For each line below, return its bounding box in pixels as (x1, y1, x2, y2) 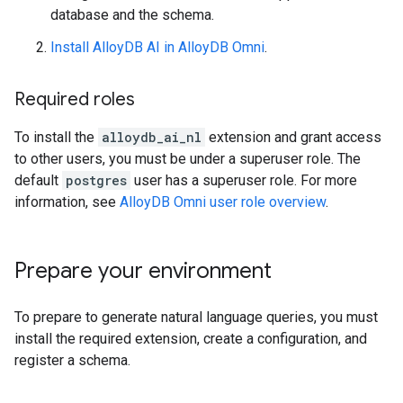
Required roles (14, 88, 135, 111)
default (14, 172, 62, 189)
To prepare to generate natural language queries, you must (14, 309, 378, 326)
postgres (66, 172, 127, 189)
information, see (14, 193, 120, 210)
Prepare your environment (14, 257, 272, 284)
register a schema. (14, 352, 130, 369)
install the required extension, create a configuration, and (14, 330, 367, 347)
